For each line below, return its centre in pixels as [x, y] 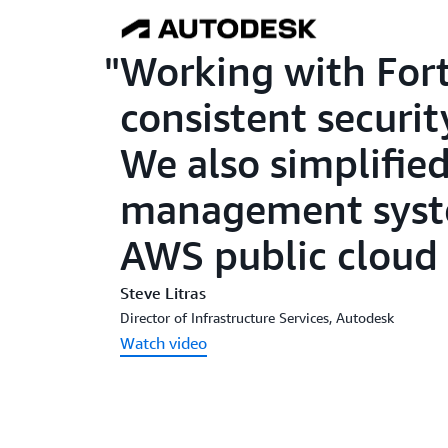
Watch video [163, 343]
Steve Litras [163, 293]
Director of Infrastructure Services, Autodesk [257, 318]
